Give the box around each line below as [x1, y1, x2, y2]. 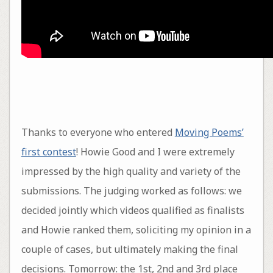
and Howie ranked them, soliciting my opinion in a [21, 222, 251, 236]
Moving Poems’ [174, 125, 244, 139]
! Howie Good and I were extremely [76, 144, 235, 158]
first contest [21, 144, 76, 158]
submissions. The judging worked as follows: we [21, 183, 242, 197]
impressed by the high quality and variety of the [21, 164, 241, 178]
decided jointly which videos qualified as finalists [21, 203, 244, 217]
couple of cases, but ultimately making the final [21, 242, 238, 256]
